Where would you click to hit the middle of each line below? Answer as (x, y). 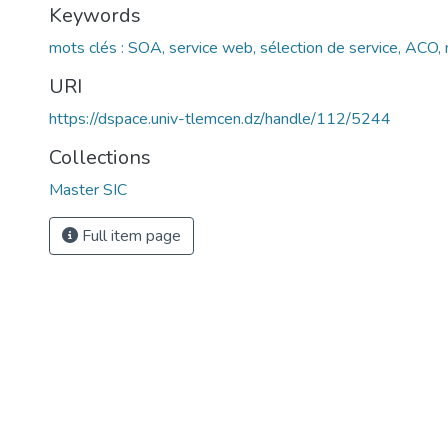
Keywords (95, 15)
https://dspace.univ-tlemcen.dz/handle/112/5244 (220, 119)
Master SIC (88, 190)
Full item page (129, 236)
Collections (100, 157)
